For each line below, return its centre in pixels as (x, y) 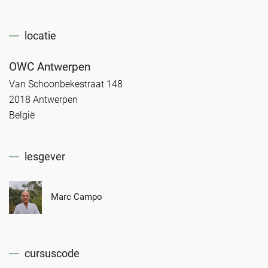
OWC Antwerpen (50, 66)
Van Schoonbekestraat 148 (66, 84)
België (22, 115)
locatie (40, 35)
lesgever (45, 156)
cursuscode (52, 253)
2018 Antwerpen (43, 99)
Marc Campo (77, 197)
